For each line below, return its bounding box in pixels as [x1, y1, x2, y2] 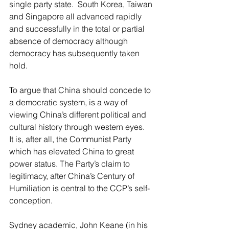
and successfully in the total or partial [9, 24, 147, 34]
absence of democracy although [9, 36, 130, 46]
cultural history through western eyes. [9, 122, 149, 132]
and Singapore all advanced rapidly [9, 11, 144, 21]
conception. [9, 195, 53, 205]
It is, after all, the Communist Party [9, 134, 135, 144]
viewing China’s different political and [9, 109, 148, 120]
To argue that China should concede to [9, 85, 153, 95]
